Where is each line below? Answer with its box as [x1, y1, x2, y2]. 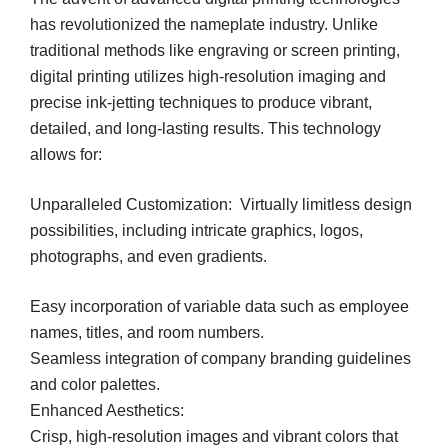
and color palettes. [30, 375, 160, 393]
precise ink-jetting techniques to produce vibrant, [30, 93, 372, 111]
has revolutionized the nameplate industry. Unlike [30, 15, 378, 33]
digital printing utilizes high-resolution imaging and [30, 67, 386, 85]
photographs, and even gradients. [30, 247, 267, 265]
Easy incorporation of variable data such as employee [30, 297, 409, 315]
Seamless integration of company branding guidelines [30, 349, 411, 367]
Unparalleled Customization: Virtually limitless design [30, 195, 412, 213]
